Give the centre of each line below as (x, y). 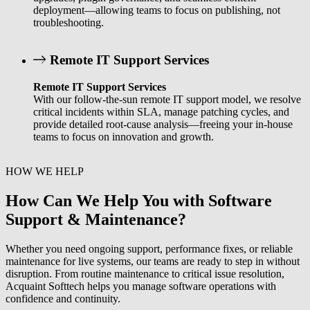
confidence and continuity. (63, 298)
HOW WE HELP (45, 172)
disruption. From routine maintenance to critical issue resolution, (145, 273)
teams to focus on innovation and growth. (124, 137)
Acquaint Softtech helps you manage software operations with (141, 286)
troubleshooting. (69, 22)
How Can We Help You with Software (139, 201)
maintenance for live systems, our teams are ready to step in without (153, 261)
